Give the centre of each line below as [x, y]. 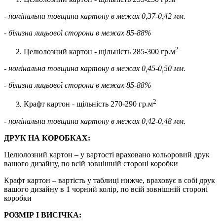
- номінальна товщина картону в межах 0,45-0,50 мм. [95, 69]
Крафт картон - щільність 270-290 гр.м [88, 104]
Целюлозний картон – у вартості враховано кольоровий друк [107, 154]
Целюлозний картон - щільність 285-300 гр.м [99, 52]
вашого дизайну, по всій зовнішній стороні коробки [91, 163]
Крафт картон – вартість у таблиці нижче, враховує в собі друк [110, 180]
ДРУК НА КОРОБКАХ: [47, 138]
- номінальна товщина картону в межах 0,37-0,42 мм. [95, 16]
